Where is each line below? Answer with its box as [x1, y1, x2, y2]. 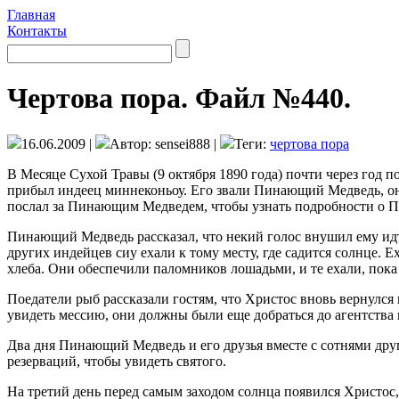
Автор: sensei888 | [110, 135, 216, 151]
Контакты [7, 23, 67, 38]
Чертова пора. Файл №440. [7, 82, 351, 115]
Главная [7, 7, 55, 22]
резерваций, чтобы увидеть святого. [7, 353, 226, 369]
